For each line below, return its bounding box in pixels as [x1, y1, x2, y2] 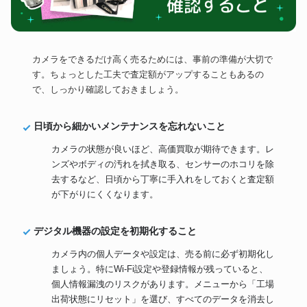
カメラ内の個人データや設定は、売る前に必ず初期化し [51, 249, 275, 260]
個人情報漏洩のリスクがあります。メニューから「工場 [51, 279, 275, 290]
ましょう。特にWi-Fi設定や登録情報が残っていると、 [51, 264, 269, 275]
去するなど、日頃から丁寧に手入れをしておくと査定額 [51, 174, 275, 185]
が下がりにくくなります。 [51, 189, 159, 200]
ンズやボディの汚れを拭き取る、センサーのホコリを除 [51, 159, 275, 170]
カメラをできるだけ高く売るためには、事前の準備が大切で [32, 54, 273, 65]
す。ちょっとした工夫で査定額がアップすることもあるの [32, 69, 264, 80]
